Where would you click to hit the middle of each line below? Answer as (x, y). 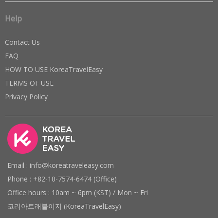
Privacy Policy (26, 96)
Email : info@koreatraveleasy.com (61, 165)
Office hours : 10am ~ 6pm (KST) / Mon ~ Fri (78, 192)
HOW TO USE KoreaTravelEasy (54, 69)
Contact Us (22, 42)
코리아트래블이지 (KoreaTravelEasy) (64, 206)
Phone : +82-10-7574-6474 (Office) (62, 179)
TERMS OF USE (29, 83)
